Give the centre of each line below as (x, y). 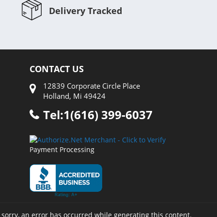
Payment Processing (62, 149)
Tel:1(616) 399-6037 (98, 115)
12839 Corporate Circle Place (91, 86)
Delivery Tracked (85, 11)
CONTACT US (56, 69)
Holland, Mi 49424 (74, 96)
